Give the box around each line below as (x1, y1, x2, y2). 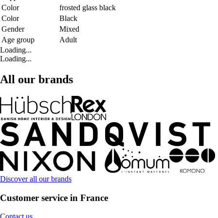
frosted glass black (59, 3, 116, 12)
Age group (1, 36, 35, 44)
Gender (1, 25, 24, 34)
